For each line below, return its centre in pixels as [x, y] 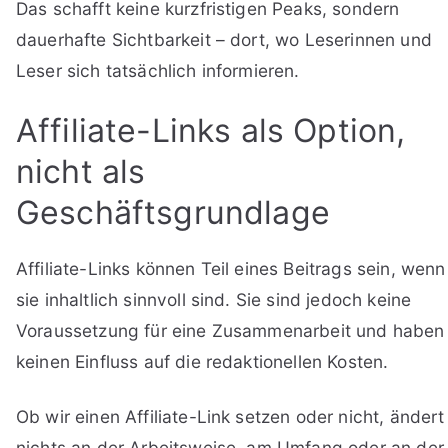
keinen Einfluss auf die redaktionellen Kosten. [202, 361]
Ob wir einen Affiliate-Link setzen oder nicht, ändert [230, 416]
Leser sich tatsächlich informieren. [158, 70]
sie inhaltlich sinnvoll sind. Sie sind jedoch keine [214, 299]
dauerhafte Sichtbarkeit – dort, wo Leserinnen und [224, 39]
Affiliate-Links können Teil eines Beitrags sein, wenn [231, 268]
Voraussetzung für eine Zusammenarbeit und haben [230, 330]
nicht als [81, 171]
